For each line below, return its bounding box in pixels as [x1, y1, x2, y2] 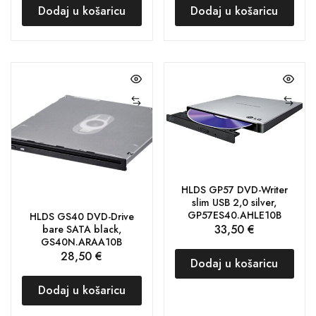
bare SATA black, [42, 222, 121, 236]
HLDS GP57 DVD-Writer [181, 183, 288, 197]
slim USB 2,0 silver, [192, 195, 277, 210]
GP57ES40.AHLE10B [187, 208, 281, 223]
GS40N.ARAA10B [41, 235, 123, 249]
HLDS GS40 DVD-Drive [29, 209, 134, 224]
